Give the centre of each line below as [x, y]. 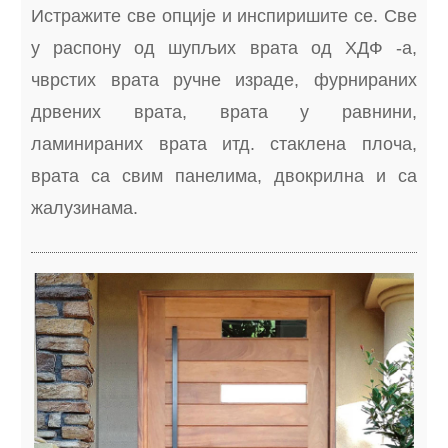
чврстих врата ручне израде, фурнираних [224, 80]
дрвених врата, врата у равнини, [224, 112]
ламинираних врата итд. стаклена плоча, [224, 144]
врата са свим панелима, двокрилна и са [224, 176]
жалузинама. [85, 208]
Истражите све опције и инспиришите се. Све [224, 16]
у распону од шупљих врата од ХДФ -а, [224, 48]
